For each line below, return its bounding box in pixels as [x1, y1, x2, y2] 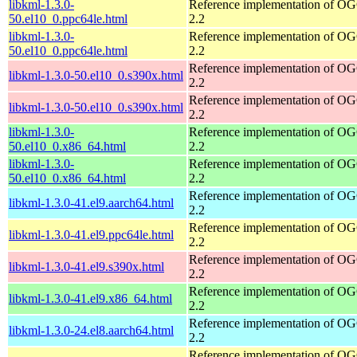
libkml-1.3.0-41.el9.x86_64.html [9, 291, 172, 305]
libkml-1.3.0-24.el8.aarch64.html [9, 323, 174, 337]
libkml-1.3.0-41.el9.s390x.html [9, 259, 164, 273]
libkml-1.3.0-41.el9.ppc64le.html [9, 227, 174, 241]
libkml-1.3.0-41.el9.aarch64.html [9, 195, 174, 210]
